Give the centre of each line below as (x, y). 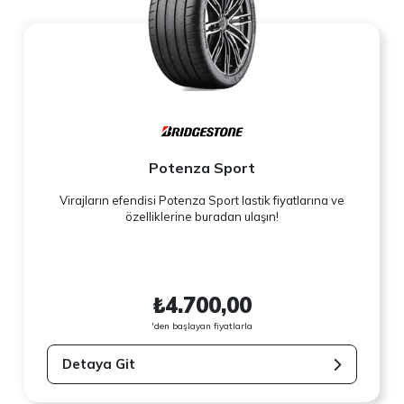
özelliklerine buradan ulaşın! (202, 217)
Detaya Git (99, 364)
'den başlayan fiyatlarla (202, 326)
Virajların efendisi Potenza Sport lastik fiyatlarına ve (202, 201)
